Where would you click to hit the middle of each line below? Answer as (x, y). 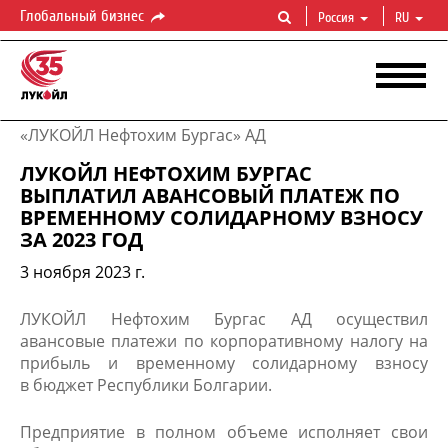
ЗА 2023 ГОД (81, 239)
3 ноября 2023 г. (82, 272)
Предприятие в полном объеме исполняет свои (224, 432)
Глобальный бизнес (84, 16)
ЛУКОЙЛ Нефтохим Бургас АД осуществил (224, 319)
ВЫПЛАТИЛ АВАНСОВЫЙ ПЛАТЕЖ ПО (210, 195)
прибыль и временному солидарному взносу (224, 363)
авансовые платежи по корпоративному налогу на (224, 341)
